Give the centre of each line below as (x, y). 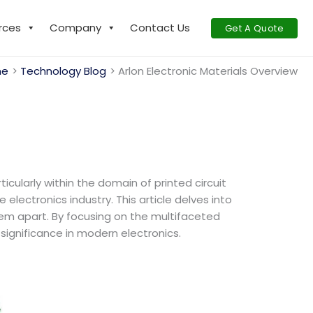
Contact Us (160, 28)
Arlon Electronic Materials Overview (208, 71)
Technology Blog (63, 71)
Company (75, 28)
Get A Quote (254, 28)
